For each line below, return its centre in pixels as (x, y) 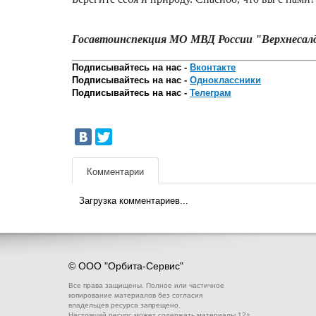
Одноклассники (225, 80)
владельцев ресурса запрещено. (124, 305)
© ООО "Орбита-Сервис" (126, 266)
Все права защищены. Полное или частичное (146, 285)
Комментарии (115, 171)
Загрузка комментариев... (134, 200)
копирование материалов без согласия (135, 295)
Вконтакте (213, 67)
